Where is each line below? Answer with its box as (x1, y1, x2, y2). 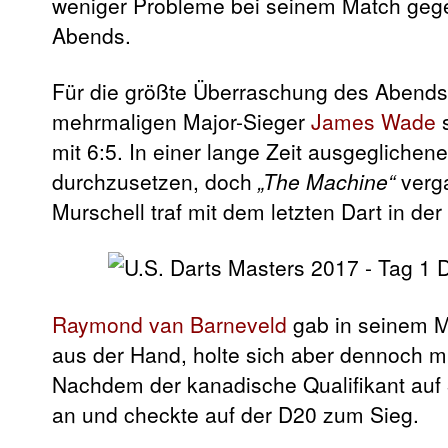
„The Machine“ (258, 166, 395, 196)
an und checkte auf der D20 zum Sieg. (52, 398, 419, 429)
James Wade (311, 106, 436, 136)
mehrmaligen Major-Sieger (52, 106, 311, 136)
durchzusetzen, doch (52, 166, 258, 196)
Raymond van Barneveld (52, 308, 287, 339)
